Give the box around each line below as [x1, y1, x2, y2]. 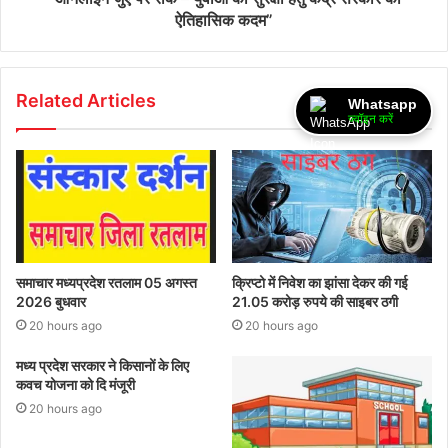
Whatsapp [348, 95, 417, 112]
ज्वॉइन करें [348, 111, 393, 126]
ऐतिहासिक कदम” [175, 9, 273, 30]
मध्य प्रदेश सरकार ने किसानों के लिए [16, 356, 189, 374]
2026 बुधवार [16, 292, 86, 310]
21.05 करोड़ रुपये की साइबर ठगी [232, 292, 398, 310]
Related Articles [16, 89, 156, 111]
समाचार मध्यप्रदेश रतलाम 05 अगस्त [16, 273, 197, 291]
